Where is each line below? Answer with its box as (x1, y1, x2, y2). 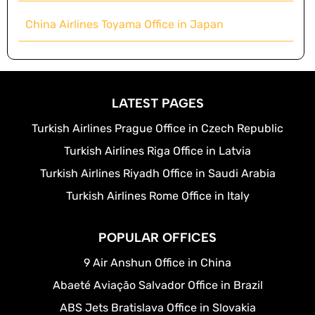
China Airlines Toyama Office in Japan (25, 17, 224, 31)
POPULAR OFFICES (98, 229, 217, 245)
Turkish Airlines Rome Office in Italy (65, 188, 250, 202)
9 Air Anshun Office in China (84, 255, 231, 269)
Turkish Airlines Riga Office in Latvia (64, 143, 251, 157)
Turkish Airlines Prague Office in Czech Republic (32, 121, 283, 135)
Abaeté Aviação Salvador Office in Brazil (52, 278, 263, 292)
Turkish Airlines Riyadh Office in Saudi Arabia (39, 166, 276, 180)
